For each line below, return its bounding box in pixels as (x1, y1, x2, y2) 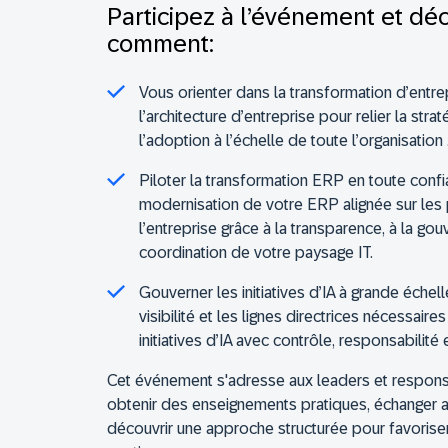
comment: (107, 30, 214, 58)
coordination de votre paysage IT (139, 244, 370, 262)
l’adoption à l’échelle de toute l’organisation (139, 132, 443, 150)
